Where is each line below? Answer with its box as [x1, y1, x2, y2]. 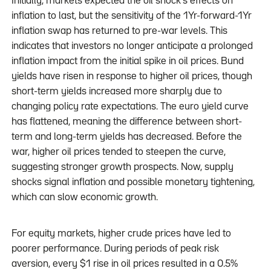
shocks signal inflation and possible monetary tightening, [11, 178, 255, 188]
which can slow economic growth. [11, 193, 158, 203]
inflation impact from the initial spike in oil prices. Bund [11, 57, 244, 67]
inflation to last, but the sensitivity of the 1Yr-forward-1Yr [11, 11, 252, 21]
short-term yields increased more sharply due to [11, 87, 222, 97]
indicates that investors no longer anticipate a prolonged [11, 42, 253, 51]
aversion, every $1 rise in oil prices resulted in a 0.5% [11, 260, 238, 269]
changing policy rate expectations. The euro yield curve [11, 102, 249, 112]
